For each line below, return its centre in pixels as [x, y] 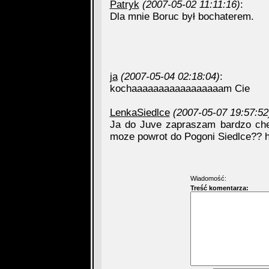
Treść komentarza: [219, 188]
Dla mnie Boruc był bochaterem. [182, 17]
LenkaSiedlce [140, 113]
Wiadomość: [208, 178]
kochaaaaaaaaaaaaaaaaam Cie [180, 89]
